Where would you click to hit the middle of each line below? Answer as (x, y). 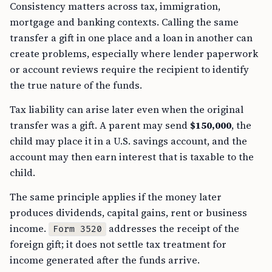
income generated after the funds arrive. (105, 260)
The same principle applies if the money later (116, 197)
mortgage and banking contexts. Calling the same (124, 22)
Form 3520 (77, 229)
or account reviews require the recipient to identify (129, 70)
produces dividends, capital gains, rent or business (128, 213)
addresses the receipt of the (173, 229)
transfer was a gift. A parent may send (100, 125)
